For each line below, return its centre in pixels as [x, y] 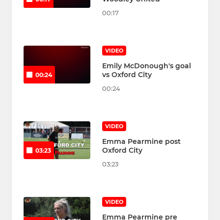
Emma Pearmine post [141, 142]
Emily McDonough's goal [147, 66]
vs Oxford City [127, 75]
